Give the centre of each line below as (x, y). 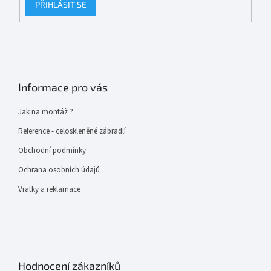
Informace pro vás (63, 87)
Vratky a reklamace (49, 190)
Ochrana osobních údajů (59, 170)
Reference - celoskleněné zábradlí (72, 132)
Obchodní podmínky (52, 151)
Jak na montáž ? (46, 112)
